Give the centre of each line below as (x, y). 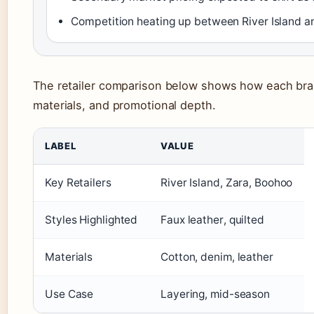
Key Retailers (78, 183)
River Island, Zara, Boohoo (227, 183)
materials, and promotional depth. (124, 105)
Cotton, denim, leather (217, 257)
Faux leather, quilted (212, 220)
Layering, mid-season (215, 294)
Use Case (69, 294)
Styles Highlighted (91, 220)
